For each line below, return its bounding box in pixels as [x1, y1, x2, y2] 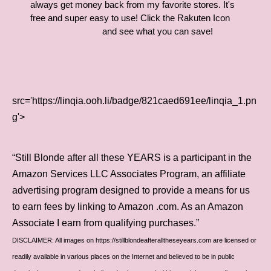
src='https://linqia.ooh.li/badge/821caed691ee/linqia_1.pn [12, 96, 256, 106]
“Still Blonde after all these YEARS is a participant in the [12, 152, 252, 163]
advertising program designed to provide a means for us [12, 185, 250, 195]
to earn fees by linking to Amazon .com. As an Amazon [12, 201, 243, 212]
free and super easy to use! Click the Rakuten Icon [30, 13, 230, 23]
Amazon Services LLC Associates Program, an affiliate [12, 169, 246, 179]
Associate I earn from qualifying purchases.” [12, 218, 199, 228]
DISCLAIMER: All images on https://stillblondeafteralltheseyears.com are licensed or [12, 237, 256, 244]
